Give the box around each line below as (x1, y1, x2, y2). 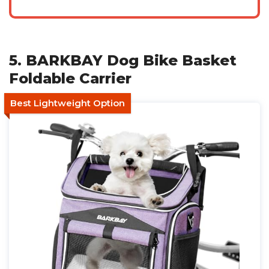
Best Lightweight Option (10, 97, 125, 109)
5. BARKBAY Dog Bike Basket (9, 52, 237, 69)
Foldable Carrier (9, 70, 131, 87)
